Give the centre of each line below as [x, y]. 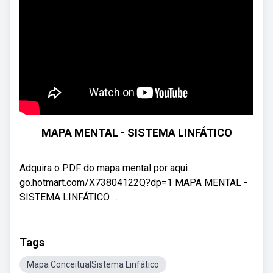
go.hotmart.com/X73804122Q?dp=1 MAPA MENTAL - [133, 183]
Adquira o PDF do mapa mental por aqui [104, 168]
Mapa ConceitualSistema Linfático [93, 264]
